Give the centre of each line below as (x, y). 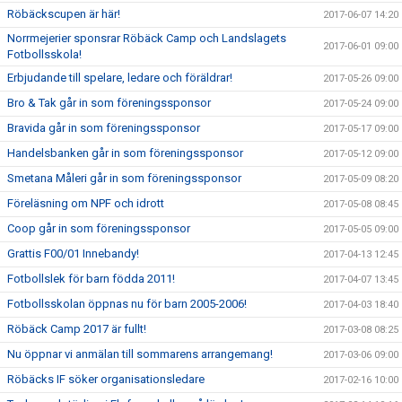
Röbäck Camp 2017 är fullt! (77, 329)
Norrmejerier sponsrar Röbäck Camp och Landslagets (147, 38)
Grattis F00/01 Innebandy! (73, 253)
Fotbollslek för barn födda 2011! (91, 279)
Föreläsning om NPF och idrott (86, 203)
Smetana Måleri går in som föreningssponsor (124, 178)
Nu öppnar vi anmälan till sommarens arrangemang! (140, 354)
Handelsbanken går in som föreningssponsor (125, 153)
